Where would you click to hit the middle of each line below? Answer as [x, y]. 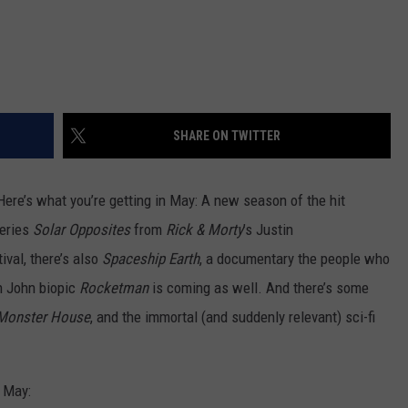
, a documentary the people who [295, 259]
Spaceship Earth [151, 259]
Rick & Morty [204, 230]
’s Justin [268, 230]
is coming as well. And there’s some [259, 288]
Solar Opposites [83, 230]
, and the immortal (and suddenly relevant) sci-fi [233, 317]
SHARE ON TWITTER [227, 136]
